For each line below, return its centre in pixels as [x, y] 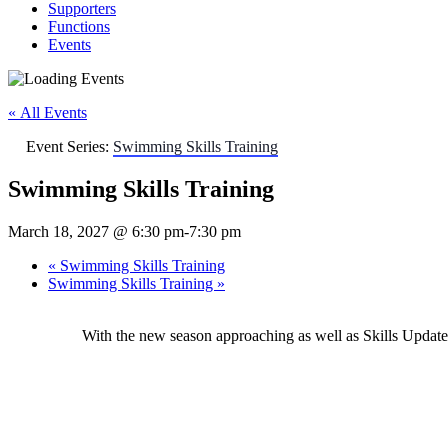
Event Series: [69, 146]
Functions [79, 26]
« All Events [47, 112]
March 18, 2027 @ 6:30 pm [96, 231]
